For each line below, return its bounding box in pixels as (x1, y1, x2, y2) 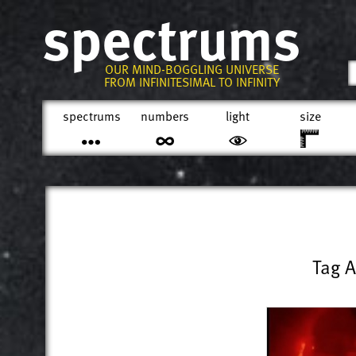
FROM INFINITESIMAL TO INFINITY (103, 72, 280, 91)
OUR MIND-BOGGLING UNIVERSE (104, 60, 279, 79)
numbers (140, 106, 189, 126)
